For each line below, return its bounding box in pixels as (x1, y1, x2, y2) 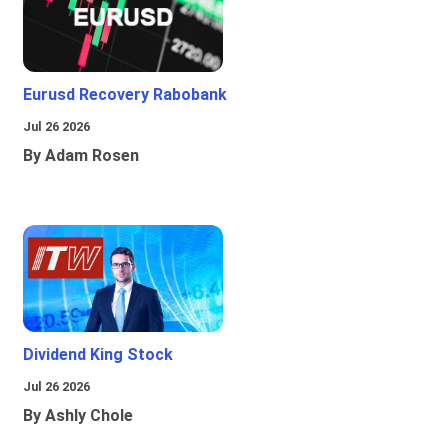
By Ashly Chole (23, 406, 133, 426)
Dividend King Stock (23, 345, 173, 365)
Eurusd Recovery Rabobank (23, 85, 227, 105)
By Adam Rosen (23, 146, 139, 166)
